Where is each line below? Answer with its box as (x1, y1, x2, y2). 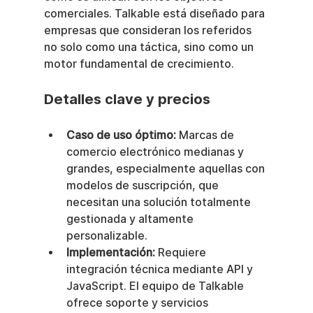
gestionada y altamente (66, 212, 196, 226)
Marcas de (175, 129, 237, 143)
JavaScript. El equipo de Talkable (66, 279, 247, 293)
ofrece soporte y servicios (66, 296, 211, 310)
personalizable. (66, 229, 147, 243)
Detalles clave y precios (43, 91, 210, 108)
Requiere (154, 246, 209, 260)
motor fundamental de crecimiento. (43, 57, 234, 71)
